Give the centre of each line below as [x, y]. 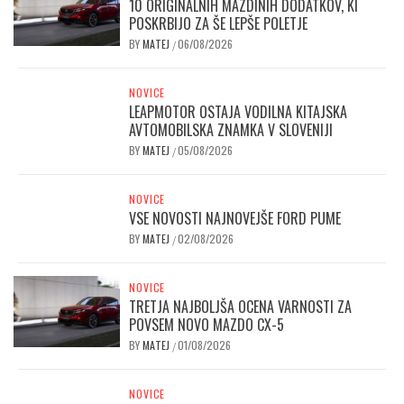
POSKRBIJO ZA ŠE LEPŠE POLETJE [219, 23]
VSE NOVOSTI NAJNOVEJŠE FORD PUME [235, 218]
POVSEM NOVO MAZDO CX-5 [207, 325]
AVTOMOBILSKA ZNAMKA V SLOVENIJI [231, 130]
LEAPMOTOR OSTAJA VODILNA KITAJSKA [239, 112]
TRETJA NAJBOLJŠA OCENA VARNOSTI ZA [241, 307]
